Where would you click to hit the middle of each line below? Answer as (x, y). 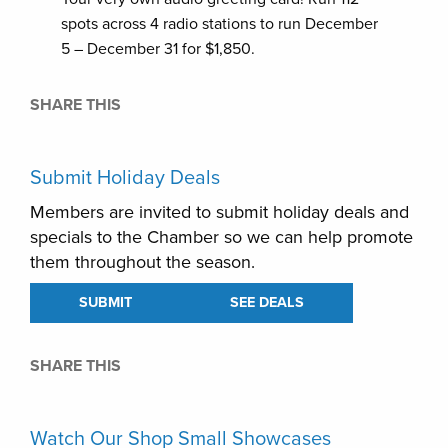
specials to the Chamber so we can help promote (221, 236)
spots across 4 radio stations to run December (220, 23)
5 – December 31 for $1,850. (158, 48)
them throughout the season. (142, 261)
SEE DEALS (267, 302)
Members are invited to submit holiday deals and (219, 211)
